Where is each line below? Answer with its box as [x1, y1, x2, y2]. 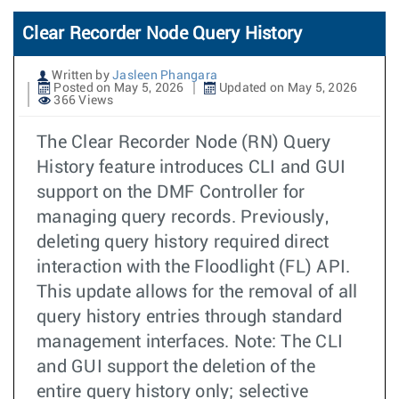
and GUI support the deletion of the [37, 358, 315, 376]
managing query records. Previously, [37, 208, 329, 226]
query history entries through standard [37, 308, 343, 326]
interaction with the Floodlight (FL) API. [37, 258, 351, 276]
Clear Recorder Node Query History [22, 25, 303, 43]
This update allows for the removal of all [37, 283, 358, 301]
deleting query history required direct [37, 233, 330, 251]
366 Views [51, 94, 114, 107]
